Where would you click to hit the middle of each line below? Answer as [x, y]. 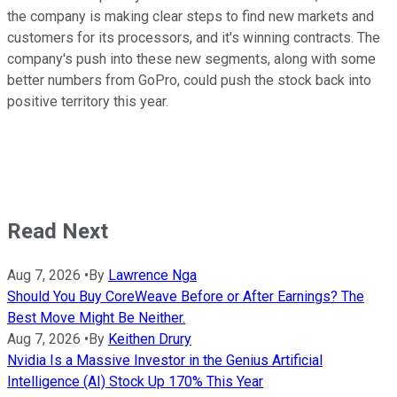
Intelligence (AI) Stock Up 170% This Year [135, 381]
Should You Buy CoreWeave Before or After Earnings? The [186, 296]
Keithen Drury [150, 339]
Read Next [58, 231]
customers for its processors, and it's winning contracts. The [194, 37]
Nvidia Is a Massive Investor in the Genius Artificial [165, 360]
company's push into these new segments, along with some [191, 58]
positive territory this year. [90, 101]
